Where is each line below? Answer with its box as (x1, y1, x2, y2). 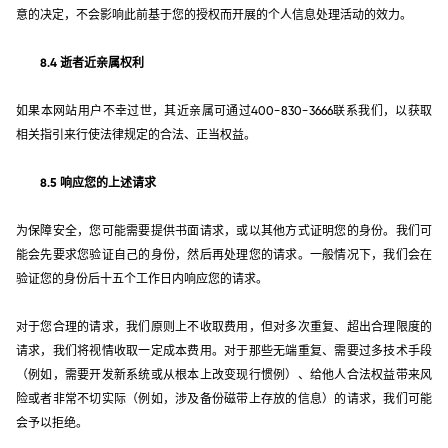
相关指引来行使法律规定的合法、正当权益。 (16, 128, 256, 141)
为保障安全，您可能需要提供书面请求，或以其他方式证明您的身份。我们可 (16, 224, 432, 237)
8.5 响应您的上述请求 (40, 176, 156, 189)
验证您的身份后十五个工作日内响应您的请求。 (16, 272, 268, 285)
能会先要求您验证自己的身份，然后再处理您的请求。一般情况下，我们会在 (16, 248, 432, 261)
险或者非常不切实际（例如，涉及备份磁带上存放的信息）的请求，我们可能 (16, 392, 432, 405)
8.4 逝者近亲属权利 (40, 56, 144, 69)
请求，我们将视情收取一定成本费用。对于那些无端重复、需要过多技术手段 (16, 344, 432, 357)
